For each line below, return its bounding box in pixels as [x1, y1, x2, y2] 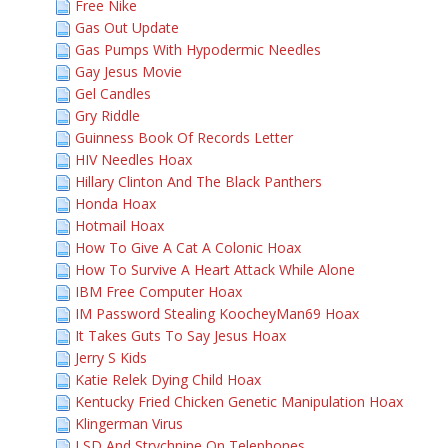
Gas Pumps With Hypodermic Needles [75, 40, 321, 59]
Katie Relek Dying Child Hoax [75, 370, 261, 389]
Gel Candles [75, 84, 151, 103]
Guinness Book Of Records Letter [75, 128, 293, 147]
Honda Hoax [75, 194, 156, 213]
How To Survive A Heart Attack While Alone [75, 260, 355, 279]
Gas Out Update [75, 18, 179, 37]
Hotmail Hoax [75, 216, 164, 235]
